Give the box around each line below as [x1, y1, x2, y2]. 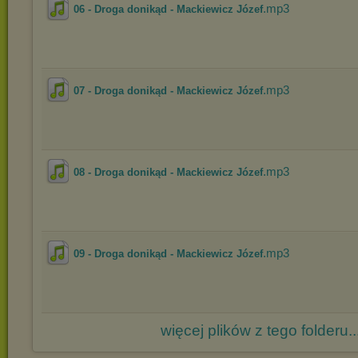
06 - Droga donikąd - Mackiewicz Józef [74, 3, 263, 15]
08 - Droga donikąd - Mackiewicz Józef [74, 166, 263, 178]
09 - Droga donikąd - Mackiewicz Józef [74, 248, 263, 260]
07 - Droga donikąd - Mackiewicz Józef [74, 85, 263, 97]
